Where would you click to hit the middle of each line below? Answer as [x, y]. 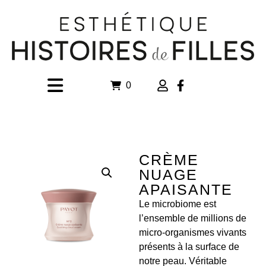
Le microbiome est [178, 204]
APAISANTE [186, 189]
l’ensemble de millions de [193, 218]
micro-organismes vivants [193, 232]
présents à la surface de [189, 246]
